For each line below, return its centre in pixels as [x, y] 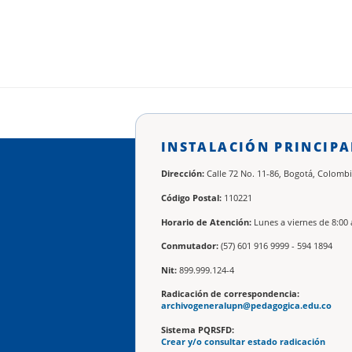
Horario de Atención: [206, 222]
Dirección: [183, 174]
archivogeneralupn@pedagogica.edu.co [246, 306]
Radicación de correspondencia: [230, 294]
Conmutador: [190, 246]
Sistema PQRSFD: [198, 330]
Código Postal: [191, 198]
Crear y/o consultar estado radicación [243, 341]
